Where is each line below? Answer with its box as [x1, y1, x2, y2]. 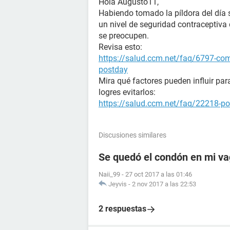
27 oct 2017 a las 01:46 [125, 170, 192, 178]
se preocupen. [99, 31, 149, 41]
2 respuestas [99, 204, 146, 214]
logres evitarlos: [99, 87, 156, 97]
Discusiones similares [99, 131, 166, 139]
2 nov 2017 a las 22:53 [132, 180, 196, 188]
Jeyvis [108, 180, 127, 188]
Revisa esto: [99, 42, 142, 52]
